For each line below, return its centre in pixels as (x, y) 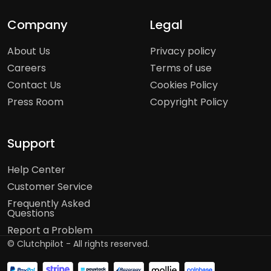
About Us (29, 51)
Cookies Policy (184, 85)
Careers (27, 68)
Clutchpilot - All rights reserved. (83, 244)
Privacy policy (183, 51)
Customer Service (50, 187)
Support (31, 143)
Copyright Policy (189, 102)
